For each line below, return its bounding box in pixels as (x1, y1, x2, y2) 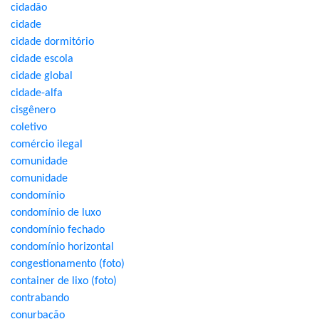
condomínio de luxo (11, 207, 101, 219)
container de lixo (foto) (11, 276, 117, 287)
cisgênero (11, 105, 56, 116)
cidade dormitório (11, 36, 94, 48)
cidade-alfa (11, 88, 63, 99)
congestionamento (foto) (11, 258, 125, 270)
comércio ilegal (11, 139, 83, 150)
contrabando (11, 293, 69, 304)
